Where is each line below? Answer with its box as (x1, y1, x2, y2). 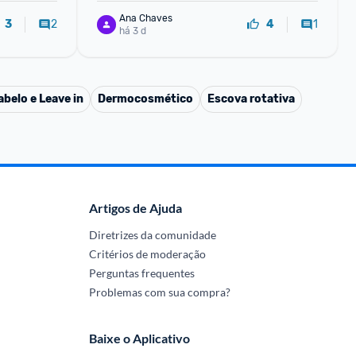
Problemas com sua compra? (88, 285, 230, 299)
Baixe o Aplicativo (88, 331, 190, 346)
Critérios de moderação (88, 247, 206, 261)
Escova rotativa (207, 92, 295, 106)
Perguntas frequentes (88, 266, 195, 280)
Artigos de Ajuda (88, 200, 182, 215)
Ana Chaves (118, 12, 172, 24)
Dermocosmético (98, 92, 193, 106)
